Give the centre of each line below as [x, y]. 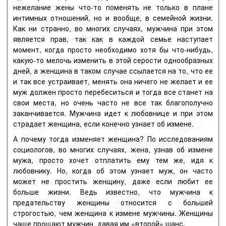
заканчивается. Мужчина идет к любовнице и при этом [113, 113]
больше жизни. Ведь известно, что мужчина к [113, 191]
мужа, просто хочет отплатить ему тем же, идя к [113, 160]
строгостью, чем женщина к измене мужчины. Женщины [113, 213]
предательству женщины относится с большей [113, 202]
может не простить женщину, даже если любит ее [113, 181]
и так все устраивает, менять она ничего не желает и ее [113, 81]
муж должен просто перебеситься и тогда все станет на [113, 92]
